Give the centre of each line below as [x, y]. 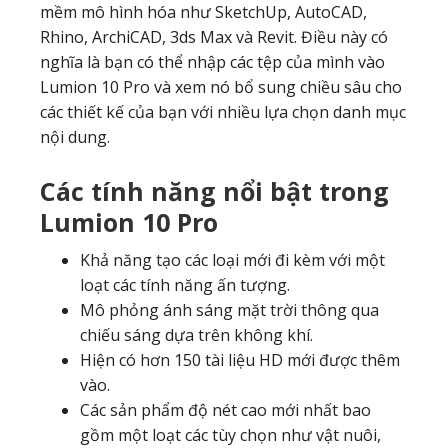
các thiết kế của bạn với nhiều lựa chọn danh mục [223, 112]
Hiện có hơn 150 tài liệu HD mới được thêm [240, 360]
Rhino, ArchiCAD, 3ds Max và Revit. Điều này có [214, 37]
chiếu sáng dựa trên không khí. [196, 335]
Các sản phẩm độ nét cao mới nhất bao [225, 410]
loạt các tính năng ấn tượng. [185, 285]
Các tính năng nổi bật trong [214, 191]
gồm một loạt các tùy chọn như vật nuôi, [230, 435]
